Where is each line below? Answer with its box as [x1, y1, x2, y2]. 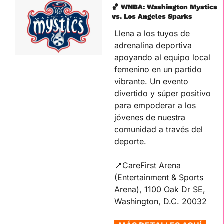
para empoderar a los [114, 100, 196, 111]
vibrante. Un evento [114, 76, 188, 87]
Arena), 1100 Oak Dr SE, [114, 184, 205, 195]
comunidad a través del [114, 124, 203, 135]
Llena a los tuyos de [114, 28, 190, 39]
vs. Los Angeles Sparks [112, 12, 192, 21]
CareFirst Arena [122, 160, 181, 171]
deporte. [114, 136, 146, 147]
